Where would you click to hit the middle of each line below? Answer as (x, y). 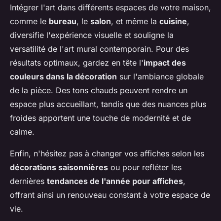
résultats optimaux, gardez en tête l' (77, 63)
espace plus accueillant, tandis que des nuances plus (108, 104)
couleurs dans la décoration (63, 77)
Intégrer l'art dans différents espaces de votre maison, (110, 8)
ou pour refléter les (145, 167)
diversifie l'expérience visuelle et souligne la (92, 35)
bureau (63, 21)
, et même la (135, 21)
